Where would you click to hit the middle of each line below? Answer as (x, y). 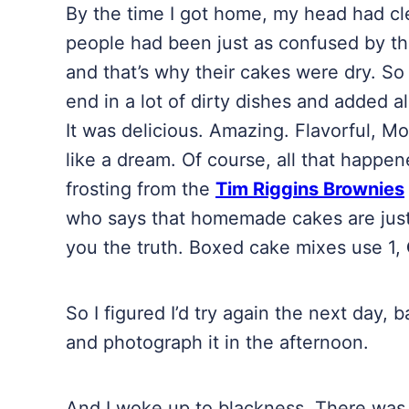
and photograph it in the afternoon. (217, 342)
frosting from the (141, 189)
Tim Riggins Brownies (310, 189)
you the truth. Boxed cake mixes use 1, (236, 247)
